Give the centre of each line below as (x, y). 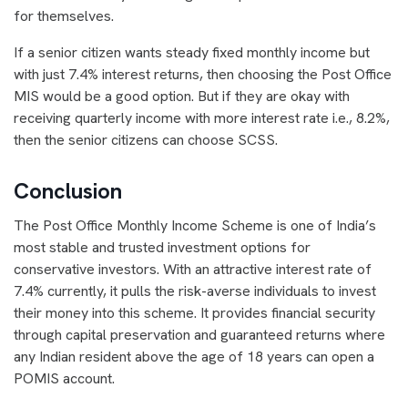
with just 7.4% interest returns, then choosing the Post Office (203, 75)
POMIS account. (66, 379)
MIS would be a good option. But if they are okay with (182, 97)
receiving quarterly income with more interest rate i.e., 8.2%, (202, 118)
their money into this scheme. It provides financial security (194, 313)
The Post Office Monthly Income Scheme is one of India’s (195, 226)
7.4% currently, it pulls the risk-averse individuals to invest (195, 291)
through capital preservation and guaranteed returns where (199, 335)
